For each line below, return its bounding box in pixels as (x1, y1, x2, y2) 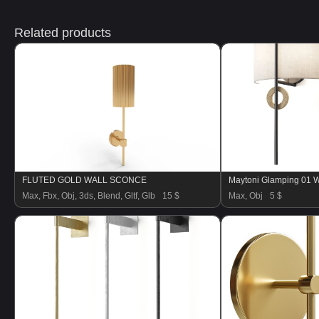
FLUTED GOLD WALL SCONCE (22, 175, 147, 185)
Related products (14, 26, 111, 40)
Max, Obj (229, 191, 263, 201)
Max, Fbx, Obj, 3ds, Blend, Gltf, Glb (22, 191, 155, 201)
